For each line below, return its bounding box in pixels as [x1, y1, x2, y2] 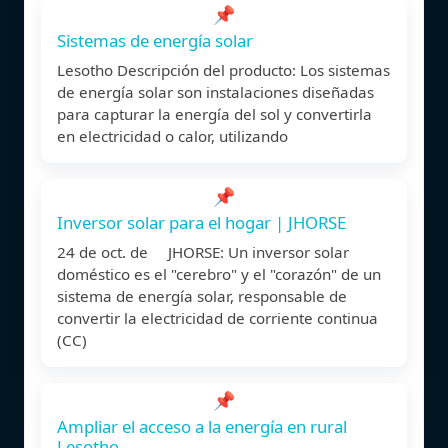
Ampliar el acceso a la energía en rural [57, 414, 347, 438]
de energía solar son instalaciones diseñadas [57, 81, 374, 102]
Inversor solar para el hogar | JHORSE [57, 210, 346, 234]
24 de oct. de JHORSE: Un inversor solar [57, 241, 349, 262]
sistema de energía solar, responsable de [57, 285, 347, 306]
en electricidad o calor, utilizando [57, 125, 288, 146]
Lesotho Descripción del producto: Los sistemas [57, 59, 390, 80]
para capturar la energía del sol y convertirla [57, 103, 372, 124]
